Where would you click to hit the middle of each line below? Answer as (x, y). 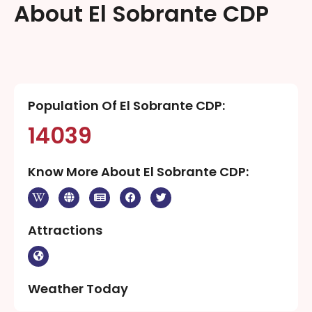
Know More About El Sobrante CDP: (138, 171)
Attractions (65, 230)
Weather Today (78, 288)
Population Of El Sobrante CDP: (126, 105)
